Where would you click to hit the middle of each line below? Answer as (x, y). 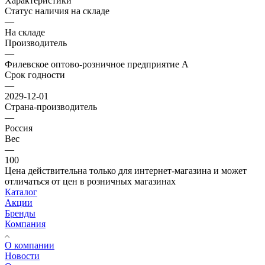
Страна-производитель (51, 106)
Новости (22, 256)
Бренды (20, 213)
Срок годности (35, 75)
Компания (25, 224)
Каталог (21, 192)
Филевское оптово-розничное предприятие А (97, 64)
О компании (30, 245)
